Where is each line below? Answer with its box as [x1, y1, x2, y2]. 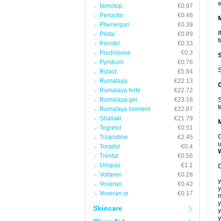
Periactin [100, 12, 123, 19]
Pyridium [100, 59, 123, 66]
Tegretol [100, 124, 121, 131]
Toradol [100, 143, 120, 150]
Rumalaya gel [100, 96, 137, 103]
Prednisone [100, 49, 131, 56]
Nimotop [100, 2, 122, 9]
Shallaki [100, 115, 121, 122]
